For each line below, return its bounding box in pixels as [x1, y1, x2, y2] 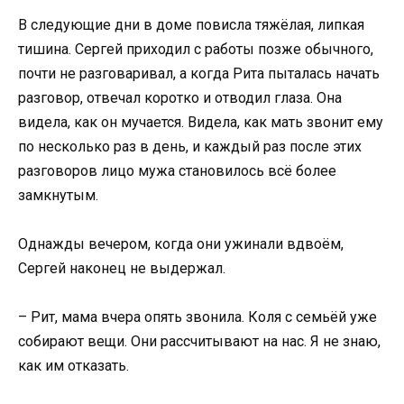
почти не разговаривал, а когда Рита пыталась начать [18, 64, 380, 82]
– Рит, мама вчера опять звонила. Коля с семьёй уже [18, 308, 377, 326]
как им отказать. [18, 356, 129, 374]
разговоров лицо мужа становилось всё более [18, 161, 336, 179]
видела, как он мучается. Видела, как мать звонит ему [18, 113, 383, 131]
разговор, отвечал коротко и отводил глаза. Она [18, 88, 342, 106]
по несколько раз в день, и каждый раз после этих [18, 137, 362, 155]
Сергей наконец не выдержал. [18, 259, 225, 277]
